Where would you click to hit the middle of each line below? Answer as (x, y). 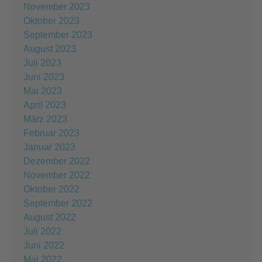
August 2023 (50, 49)
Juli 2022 (42, 231)
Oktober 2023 (51, 20)
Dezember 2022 (57, 161)
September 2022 (58, 203)
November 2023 (57, 6)
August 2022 (50, 217)
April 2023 (45, 105)
